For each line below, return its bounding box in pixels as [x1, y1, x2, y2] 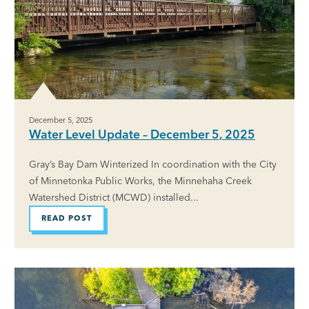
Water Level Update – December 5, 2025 [29, 126, 255, 141]
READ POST [41, 213, 92, 223]
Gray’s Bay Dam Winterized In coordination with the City [29, 157, 277, 170]
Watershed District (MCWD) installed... [29, 190, 199, 203]
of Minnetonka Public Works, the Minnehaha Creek [29, 174, 252, 187]
